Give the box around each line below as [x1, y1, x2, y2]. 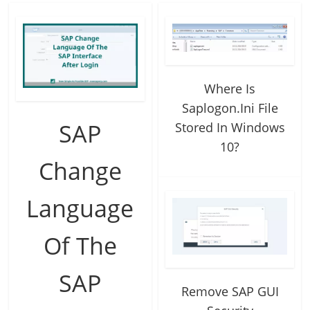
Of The [43, 230, 117, 262]
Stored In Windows [174, 119, 285, 136]
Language [26, 192, 134, 225]
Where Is [204, 80, 255, 98]
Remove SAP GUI [181, 283, 279, 300]
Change [38, 155, 122, 188]
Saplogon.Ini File [181, 100, 278, 117]
